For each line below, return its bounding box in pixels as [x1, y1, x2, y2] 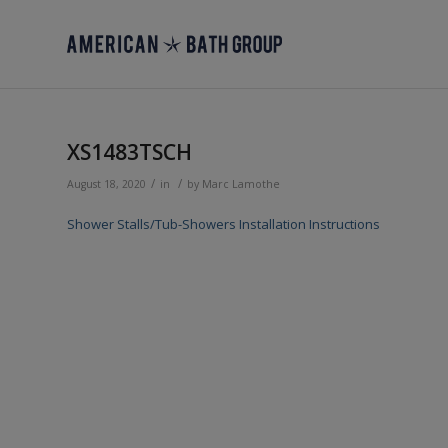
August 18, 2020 [67, 177, 146, 191]
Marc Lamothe [202, 177, 280, 191]
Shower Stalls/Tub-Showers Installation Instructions [67, 215, 380, 234]
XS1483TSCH [67, 138, 192, 166]
